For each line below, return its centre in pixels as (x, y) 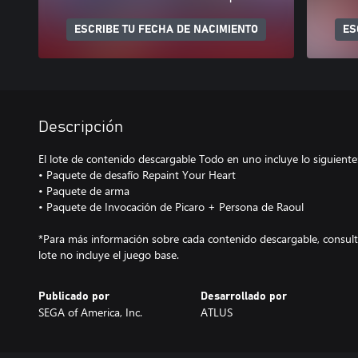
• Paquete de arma (84, 191)
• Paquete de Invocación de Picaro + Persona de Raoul (171, 207)
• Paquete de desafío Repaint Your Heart (137, 175)
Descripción (81, 127)
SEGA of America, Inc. (90, 312)
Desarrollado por (243, 296)
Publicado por (74, 296)
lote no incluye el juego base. (109, 255)
